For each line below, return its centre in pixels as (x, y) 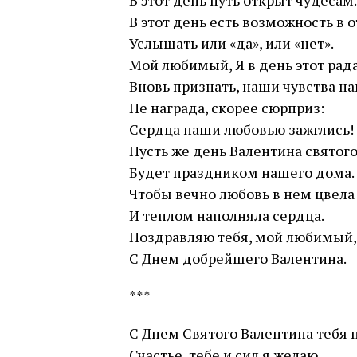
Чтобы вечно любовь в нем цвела (242, 194)
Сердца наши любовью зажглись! (241, 129)
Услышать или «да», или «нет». (231, 43)
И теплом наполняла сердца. (227, 215)
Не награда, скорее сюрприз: (227, 108)
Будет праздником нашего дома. (242, 172)
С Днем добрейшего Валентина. (238, 258)
